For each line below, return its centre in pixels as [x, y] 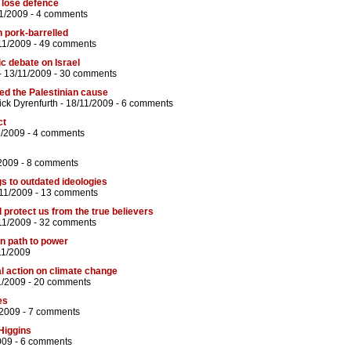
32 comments [68, 223]
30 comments [88, 74]
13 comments [69, 193]
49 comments [68, 44]
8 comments [52, 163]
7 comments [54, 312]
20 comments [62, 282]
